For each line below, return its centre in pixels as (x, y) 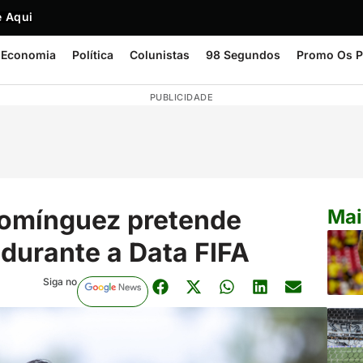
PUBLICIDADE (181, 97)
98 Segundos (243, 55)
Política (93, 55)
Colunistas (160, 55)
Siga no (60, 281)
